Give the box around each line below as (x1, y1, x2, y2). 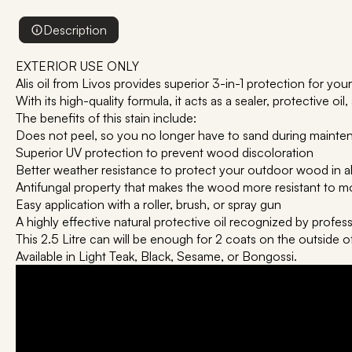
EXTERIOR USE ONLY (16, 58, 139, 74)
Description (43, 22, 107, 38)
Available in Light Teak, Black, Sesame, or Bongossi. (16, 248, 297, 264)
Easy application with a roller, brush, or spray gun (16, 196, 281, 212)
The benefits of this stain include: (16, 110, 196, 126)
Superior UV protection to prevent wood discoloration (16, 145, 313, 160)
